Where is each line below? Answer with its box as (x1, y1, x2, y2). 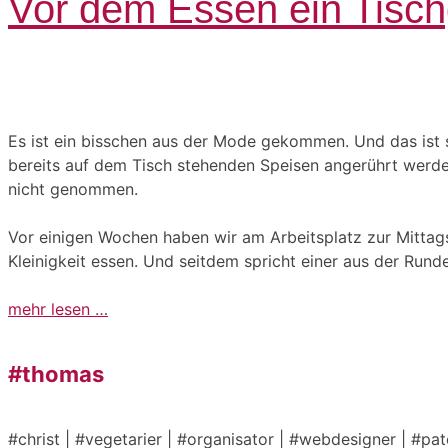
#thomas (8, 360, 104, 387)
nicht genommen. (8, 178, 138, 199)
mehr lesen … (8, 298, 108, 319)
